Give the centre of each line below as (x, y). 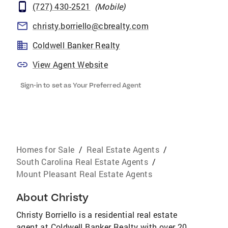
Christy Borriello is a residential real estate (97, 215)
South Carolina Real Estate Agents (82, 162)
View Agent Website (70, 64)
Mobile (110, 6)
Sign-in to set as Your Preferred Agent (81, 85)
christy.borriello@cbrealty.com (91, 26)
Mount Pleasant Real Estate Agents (84, 174)
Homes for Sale (46, 149)
